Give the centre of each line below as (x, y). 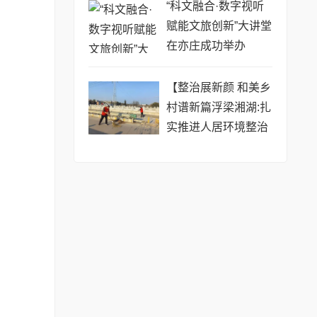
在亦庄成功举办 (206, 46)
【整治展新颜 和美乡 (218, 88)
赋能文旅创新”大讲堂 (219, 26)
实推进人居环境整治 (217, 127)
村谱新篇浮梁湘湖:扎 (218, 108)
